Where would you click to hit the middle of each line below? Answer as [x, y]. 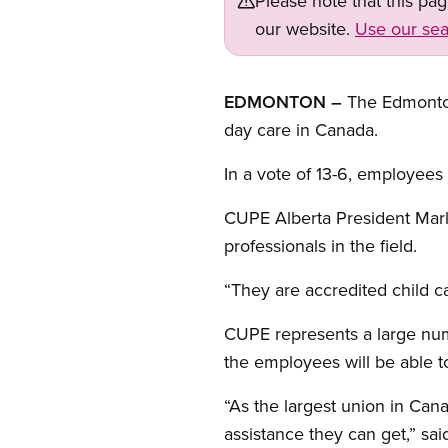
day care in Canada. [303, 129]
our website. [305, 28]
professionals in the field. [323, 245]
